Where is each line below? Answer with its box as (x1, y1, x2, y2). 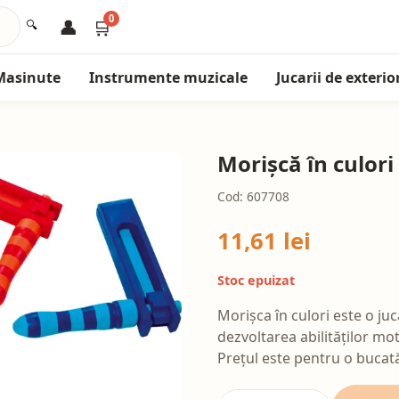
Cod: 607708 (217, 188, 289, 205)
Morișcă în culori (217, 149, 394, 178)
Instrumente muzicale (89, 68, 248, 87)
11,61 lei (217, 225, 311, 256)
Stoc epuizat (217, 272, 295, 289)
